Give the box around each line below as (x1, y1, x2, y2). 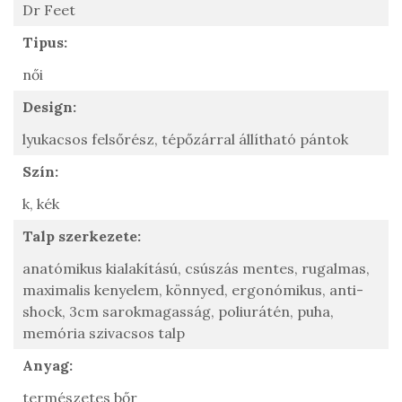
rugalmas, (301, 259, 370, 278)
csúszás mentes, (185, 259, 301, 278)
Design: (22, 98, 76, 117)
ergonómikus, (232, 281, 329, 300)
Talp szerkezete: (22, 227, 141, 246)
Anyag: (22, 356, 73, 375)
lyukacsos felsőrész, (22, 130, 162, 149)
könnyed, (166, 281, 232, 300)
